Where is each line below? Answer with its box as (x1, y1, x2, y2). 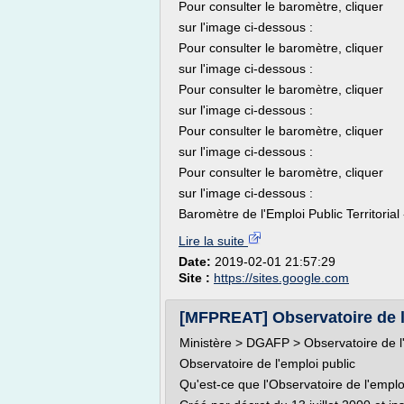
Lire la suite (179, 234, 248, 248)
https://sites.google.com (214, 271, 349, 285)
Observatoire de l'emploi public (179, 356, 355, 371)
